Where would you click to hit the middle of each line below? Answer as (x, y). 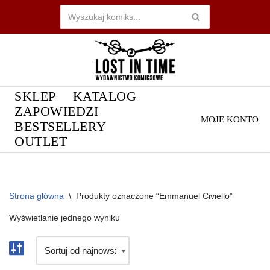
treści (20, 61)
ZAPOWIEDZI (56, 111)
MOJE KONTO (230, 119)
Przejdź (24, 32)
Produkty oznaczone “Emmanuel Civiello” (154, 196)
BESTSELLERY (61, 126)
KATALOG (104, 96)
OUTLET (41, 141)
